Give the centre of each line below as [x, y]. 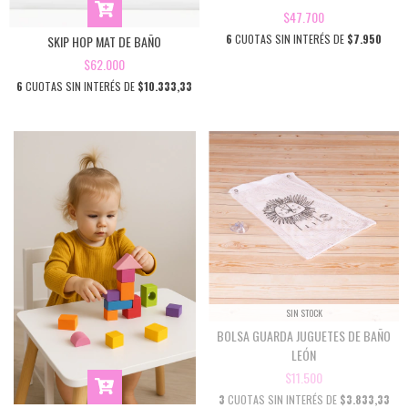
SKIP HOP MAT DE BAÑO [104, 41]
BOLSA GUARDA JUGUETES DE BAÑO [304, 335]
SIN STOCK [304, 312]
